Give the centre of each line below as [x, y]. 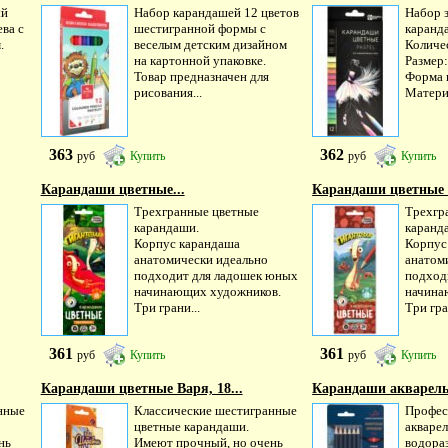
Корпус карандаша [186, 243]
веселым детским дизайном [210, 44]
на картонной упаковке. [199, 60]
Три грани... [166, 307]
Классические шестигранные [215, 410]
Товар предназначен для [201, 76]
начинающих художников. [207, 291]
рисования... [167, 92]
